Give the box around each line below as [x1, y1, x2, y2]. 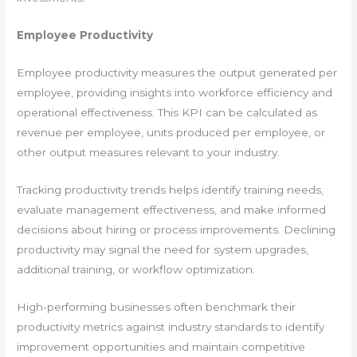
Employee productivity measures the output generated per [17, 65, 338, 79]
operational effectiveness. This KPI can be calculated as [17, 105, 318, 119]
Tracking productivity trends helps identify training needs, [17, 182, 324, 196]
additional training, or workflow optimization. [17, 262, 256, 276]
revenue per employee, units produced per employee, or [17, 125, 326, 139]
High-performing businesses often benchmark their [17, 300, 296, 313]
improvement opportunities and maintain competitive [17, 339, 306, 353]
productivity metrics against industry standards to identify [17, 320, 325, 333]
